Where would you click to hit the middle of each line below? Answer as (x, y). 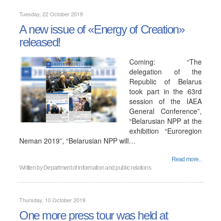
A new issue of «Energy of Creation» (102, 29)
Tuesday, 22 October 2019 (51, 14)
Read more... (186, 159)
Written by (32, 168)
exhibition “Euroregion (166, 131)
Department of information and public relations (97, 168)
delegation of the (166, 72)
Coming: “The (166, 62)
